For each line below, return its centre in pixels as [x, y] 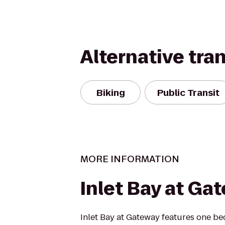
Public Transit [188, 92]
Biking [110, 92]
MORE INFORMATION [130, 159]
